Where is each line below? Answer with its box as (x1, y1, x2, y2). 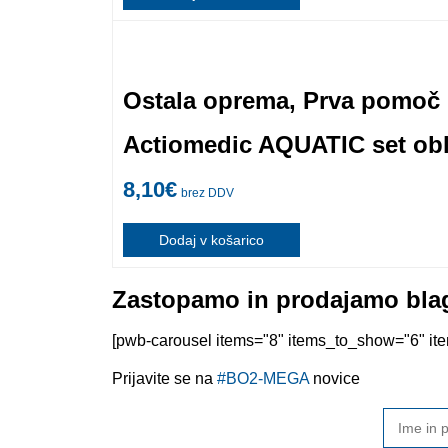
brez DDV (181, 185, 234, 200)
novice (309, 369, 360, 387)
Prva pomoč (303, 86, 440, 114)
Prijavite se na (112, 369, 217, 387)
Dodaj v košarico (159, 231, 264, 248)
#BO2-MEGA (217, 369, 309, 387)
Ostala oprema (123, 86, 289, 114)
